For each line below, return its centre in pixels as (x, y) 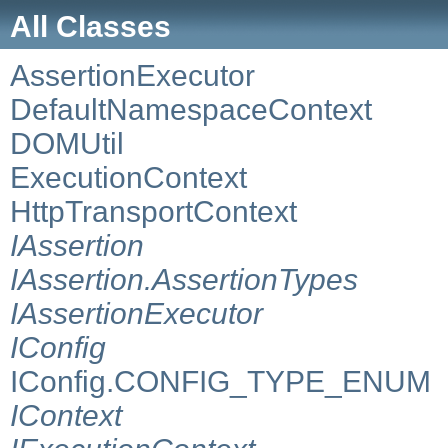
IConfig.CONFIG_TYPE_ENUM (220, 381)
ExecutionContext (128, 177)
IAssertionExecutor (136, 313)
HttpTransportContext (153, 211)
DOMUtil (67, 143)
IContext (66, 415)
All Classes (90, 26)
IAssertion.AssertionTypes (184, 279)
